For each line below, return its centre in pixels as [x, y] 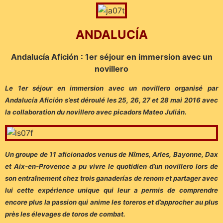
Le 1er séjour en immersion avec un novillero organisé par [111, 88]
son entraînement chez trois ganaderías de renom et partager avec [111, 178]
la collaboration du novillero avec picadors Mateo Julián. [96, 112]
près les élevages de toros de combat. [65, 214]
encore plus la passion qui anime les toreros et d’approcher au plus [111, 202]
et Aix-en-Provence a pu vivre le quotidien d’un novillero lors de [111, 167]
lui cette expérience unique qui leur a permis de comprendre [111, 190]
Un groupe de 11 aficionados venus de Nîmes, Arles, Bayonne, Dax [111, 155]
